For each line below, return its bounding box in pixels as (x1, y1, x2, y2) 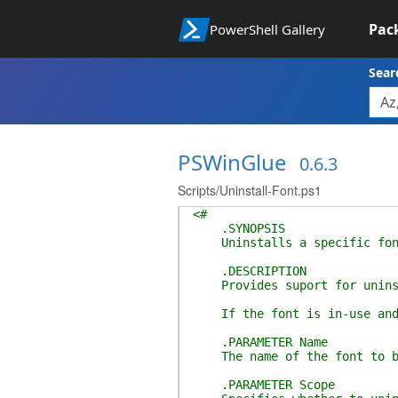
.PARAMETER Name (192, 335, 328, 349)
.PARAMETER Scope (192, 378, 335, 392)
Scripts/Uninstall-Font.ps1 (177, 181, 322, 199)
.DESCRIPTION (192, 264, 306, 278)
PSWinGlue (177, 147, 287, 177)
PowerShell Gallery (210, 20, 326, 38)
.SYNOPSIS (192, 221, 285, 235)
